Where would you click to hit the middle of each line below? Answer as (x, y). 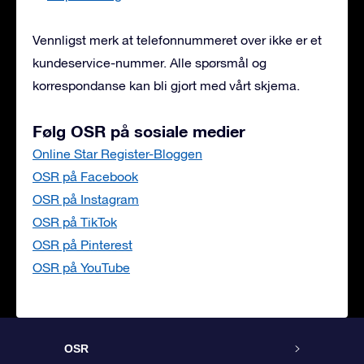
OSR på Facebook (85, 176)
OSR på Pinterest (82, 245)
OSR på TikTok (75, 222)
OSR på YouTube (81, 267)
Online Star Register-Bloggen (117, 154)
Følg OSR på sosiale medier (139, 131)
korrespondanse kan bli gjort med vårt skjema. (166, 85)
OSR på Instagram (86, 199)
